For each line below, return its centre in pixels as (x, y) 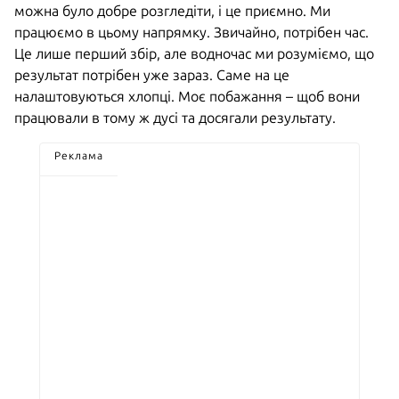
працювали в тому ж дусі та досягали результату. (175, 118)
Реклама (79, 155)
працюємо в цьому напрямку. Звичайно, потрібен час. (191, 32)
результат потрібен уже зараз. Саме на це (152, 75)
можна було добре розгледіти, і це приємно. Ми (172, 11)
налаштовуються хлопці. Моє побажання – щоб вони (187, 96)
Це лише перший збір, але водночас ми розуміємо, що (194, 53)
